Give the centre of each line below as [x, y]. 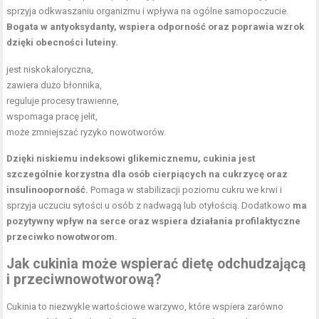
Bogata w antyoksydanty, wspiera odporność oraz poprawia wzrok [156, 27]
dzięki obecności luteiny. [63, 42]
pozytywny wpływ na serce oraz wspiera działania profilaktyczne [154, 221]
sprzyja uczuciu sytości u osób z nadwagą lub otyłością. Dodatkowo [150, 205]
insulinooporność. [48, 190]
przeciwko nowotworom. [62, 237]
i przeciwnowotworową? [84, 279]
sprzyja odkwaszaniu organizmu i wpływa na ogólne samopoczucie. [148, 11]
